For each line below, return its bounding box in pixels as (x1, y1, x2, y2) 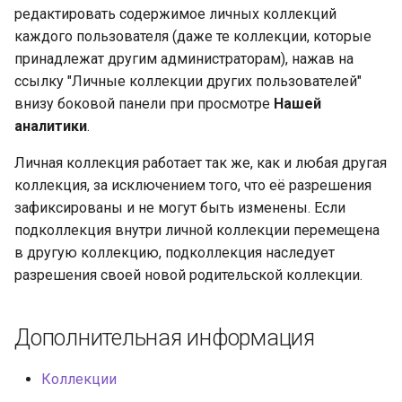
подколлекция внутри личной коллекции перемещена (14, 222, 380, 240)
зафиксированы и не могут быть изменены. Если (14, 199, 345, 217)
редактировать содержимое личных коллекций (14, 5, 336, 23)
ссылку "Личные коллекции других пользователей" (14, 73, 362, 91)
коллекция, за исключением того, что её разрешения (14, 177, 371, 195)
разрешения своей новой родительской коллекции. (14, 267, 363, 284)
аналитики (14, 118, 87, 135)
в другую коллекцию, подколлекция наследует (14, 244, 335, 262)
